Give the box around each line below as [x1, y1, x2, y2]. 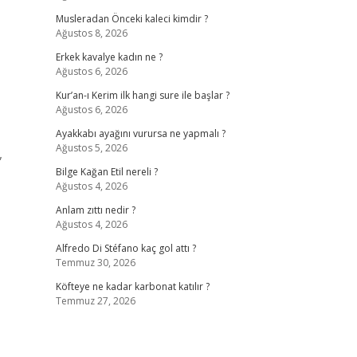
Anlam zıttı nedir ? [55, 203, 135, 217]
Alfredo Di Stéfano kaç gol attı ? [55, 241, 196, 255]
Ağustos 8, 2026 [55, 26, 127, 40]
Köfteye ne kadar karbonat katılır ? [55, 280, 210, 293]
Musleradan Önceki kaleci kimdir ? [55, 12, 208, 25]
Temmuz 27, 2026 [55, 294, 135, 308]
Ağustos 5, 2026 [55, 141, 127, 155]
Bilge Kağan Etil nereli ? [55, 165, 158, 178]
